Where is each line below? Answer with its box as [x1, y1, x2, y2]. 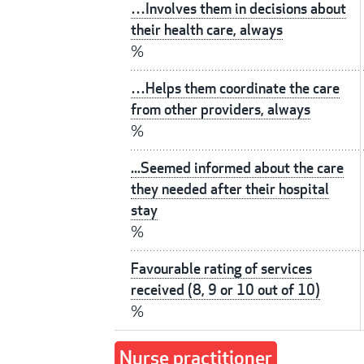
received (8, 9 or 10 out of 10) [131, 280, 320, 300]
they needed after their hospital [131, 180, 329, 199]
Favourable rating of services [131, 259, 312, 279]
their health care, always [131, 20, 283, 40]
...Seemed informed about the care [131, 158, 344, 178]
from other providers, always [131, 100, 310, 119]
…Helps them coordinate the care [131, 79, 340, 98]
